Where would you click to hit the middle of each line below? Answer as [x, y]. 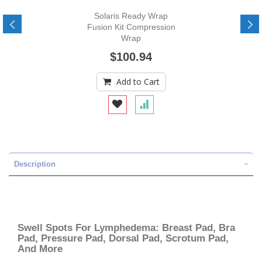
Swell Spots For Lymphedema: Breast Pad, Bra [126, 228]
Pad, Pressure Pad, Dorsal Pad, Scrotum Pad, [123, 238]
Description [35, 164]
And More [40, 249]
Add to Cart [138, 82]
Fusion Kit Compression [131, 27]
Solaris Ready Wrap [131, 16]
